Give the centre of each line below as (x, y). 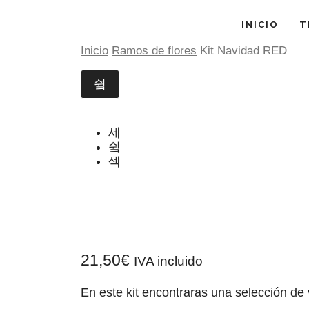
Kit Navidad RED (243, 51)
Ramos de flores (154, 51)
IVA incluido (168, 261)
